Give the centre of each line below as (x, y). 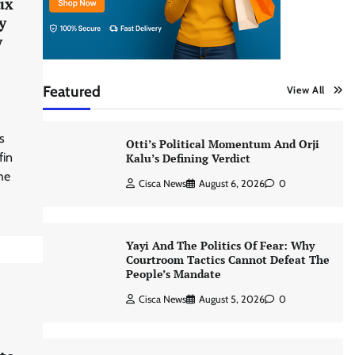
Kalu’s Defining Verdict (188, 158)
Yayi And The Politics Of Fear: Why (220, 246)
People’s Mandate (173, 274)
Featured (71, 92)
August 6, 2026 (231, 184)
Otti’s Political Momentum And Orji (222, 144)
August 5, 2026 (231, 300)
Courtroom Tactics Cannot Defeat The (227, 260)
